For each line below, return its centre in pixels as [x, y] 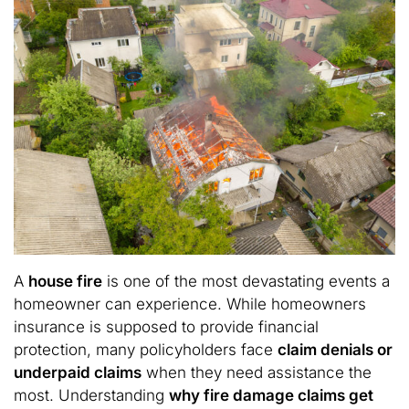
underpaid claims [78, 372]
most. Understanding [91, 395]
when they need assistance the [257, 372]
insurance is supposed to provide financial [166, 326]
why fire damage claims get [271, 395]
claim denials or [335, 349]
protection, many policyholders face [146, 349]
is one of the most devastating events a [246, 281]
